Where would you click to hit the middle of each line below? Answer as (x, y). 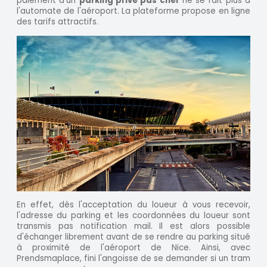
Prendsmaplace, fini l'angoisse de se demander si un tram (133, 259)
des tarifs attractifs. (58, 22)
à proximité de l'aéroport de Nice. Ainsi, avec (133, 248)
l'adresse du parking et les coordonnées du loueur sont (133, 216)
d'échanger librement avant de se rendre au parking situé (133, 237)
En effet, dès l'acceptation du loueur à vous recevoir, (133, 205)
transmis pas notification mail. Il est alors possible (133, 226)
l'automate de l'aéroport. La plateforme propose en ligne (133, 11)
